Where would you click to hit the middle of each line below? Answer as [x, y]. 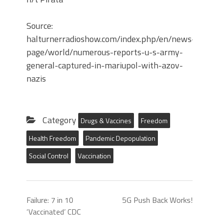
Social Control [49, 156]
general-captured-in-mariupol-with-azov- [105, 66]
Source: [41, 26]
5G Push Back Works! [157, 200]
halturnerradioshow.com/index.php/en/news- [111, 39]
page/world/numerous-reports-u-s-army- [105, 52]
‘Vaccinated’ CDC [54, 212]
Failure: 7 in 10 [50, 200]
